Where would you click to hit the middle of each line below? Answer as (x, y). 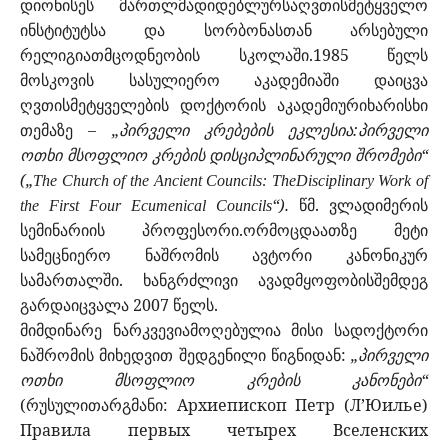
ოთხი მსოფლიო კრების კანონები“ (224, 380)
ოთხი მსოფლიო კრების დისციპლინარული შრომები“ (224, 155)
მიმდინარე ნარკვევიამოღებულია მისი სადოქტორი (224, 330)
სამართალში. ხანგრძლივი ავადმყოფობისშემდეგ (224, 280)
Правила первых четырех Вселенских (224, 430)
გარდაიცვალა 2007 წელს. (119, 305)
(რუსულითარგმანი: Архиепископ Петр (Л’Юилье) (224, 405)
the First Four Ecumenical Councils (146, 206)
